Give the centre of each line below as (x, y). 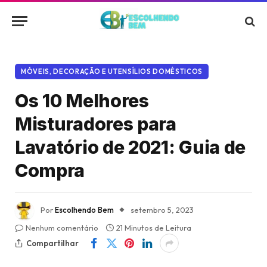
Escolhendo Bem (84, 210)
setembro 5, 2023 (162, 210)
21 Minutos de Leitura (154, 228)
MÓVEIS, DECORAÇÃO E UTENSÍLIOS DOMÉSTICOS (112, 72)
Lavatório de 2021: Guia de (131, 147)
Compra (50, 170)
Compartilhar (52, 243)
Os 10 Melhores (82, 101)
